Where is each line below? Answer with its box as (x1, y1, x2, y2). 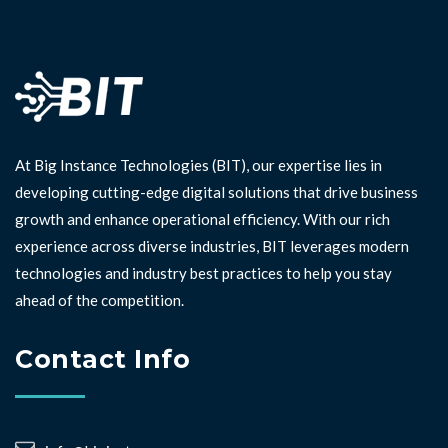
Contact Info (15, 344, 190, 374)
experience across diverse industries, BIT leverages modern (15, 237, 409, 255)
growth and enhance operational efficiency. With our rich (15, 210, 390, 228)
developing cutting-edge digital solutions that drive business (15, 183, 418, 201)
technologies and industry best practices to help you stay (15, 264, 392, 282)
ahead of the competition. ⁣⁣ (15, 291, 187, 309)
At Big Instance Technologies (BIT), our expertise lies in (15, 156, 382, 174)
